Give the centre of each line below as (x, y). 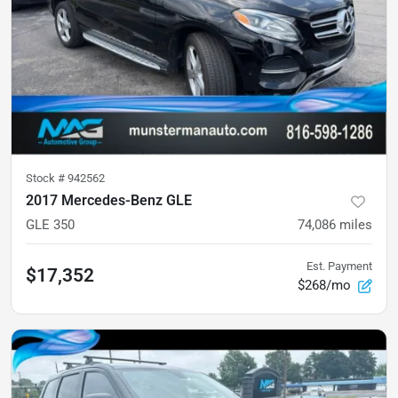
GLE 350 (50, 225)
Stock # (47, 179)
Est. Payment (339, 267)
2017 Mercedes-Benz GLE (109, 201)
